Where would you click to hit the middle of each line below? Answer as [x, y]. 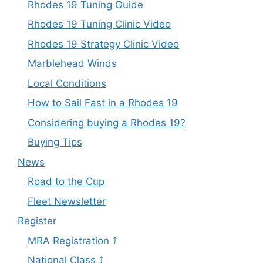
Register [37, 221]
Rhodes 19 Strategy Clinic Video [103, 44]
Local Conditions [67, 83]
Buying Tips [55, 142]
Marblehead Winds [72, 63]
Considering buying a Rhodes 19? [107, 122]
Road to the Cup [66, 181]
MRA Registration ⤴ [73, 240]
